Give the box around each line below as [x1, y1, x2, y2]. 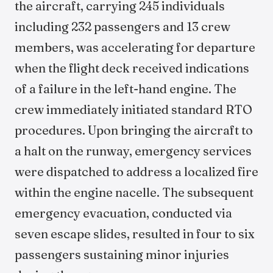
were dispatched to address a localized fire [15, 164, 258, 179]
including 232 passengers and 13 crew [15, 19, 230, 34]
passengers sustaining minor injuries [15, 247, 229, 262]
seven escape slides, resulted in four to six [15, 226, 255, 241]
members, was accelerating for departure [15, 40, 255, 55]
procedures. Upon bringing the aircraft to [15, 122, 253, 138]
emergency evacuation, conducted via [15, 205, 232, 221]
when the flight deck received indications [15, 60, 249, 76]
